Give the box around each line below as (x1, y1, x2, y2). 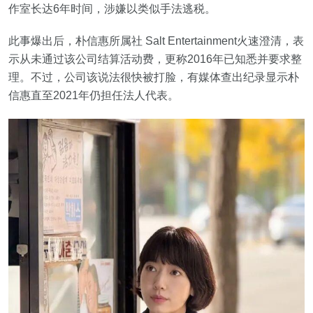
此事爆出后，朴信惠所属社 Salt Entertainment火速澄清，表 (8, 35, 304, 48)
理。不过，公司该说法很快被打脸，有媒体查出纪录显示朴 (8, 71, 299, 84)
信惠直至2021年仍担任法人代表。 (8, 89, 179, 102)
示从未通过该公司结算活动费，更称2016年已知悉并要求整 (8, 53, 302, 66)
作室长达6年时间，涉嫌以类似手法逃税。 (8, 3, 216, 15)
